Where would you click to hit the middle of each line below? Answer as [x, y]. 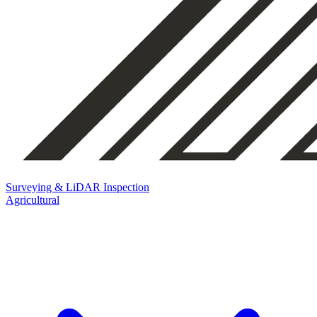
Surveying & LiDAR [54, 187]
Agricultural [33, 200]
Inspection [126, 187]
